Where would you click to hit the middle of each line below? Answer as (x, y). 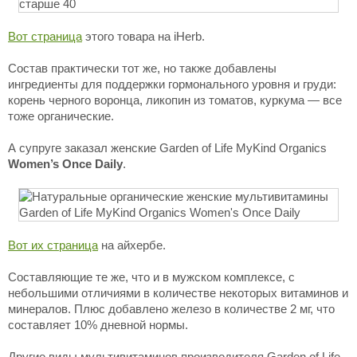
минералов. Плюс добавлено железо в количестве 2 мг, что (171, 309)
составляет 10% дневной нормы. (98, 325)
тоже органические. (61, 116)
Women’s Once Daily (65, 164)
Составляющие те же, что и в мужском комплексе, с (151, 277)
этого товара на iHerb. (143, 36)
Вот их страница (53, 245)
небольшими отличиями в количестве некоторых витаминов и (178, 293)
